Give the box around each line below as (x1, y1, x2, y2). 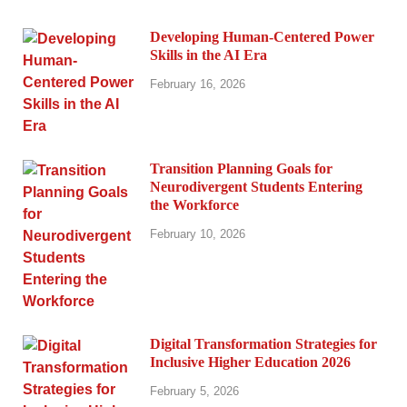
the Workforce (150, 196, 239, 213)
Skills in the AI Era (150, 46, 267, 63)
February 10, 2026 (150, 227, 245, 242)
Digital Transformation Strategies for (150, 335, 377, 352)
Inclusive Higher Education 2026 (150, 353, 351, 370)
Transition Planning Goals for (150, 160, 333, 176)
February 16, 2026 (150, 77, 245, 92)
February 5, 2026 (150, 384, 239, 399)
